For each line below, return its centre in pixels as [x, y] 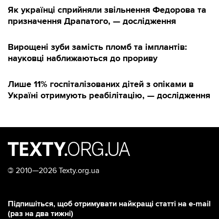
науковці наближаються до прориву [83, 58]
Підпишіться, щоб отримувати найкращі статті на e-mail [109, 204]
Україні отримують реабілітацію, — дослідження [109, 96]
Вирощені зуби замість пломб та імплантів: [98, 47]
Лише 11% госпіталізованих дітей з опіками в [101, 84]
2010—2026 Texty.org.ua [56, 171]
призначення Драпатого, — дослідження [92, 21]
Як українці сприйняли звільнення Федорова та [107, 10]
